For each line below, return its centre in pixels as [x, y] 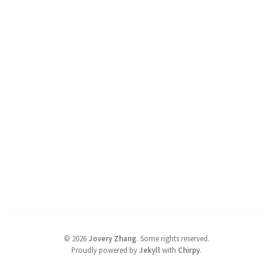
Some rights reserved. [175, 238]
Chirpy [189, 250]
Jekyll [150, 250]
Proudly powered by [105, 250]
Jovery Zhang [112, 238]
